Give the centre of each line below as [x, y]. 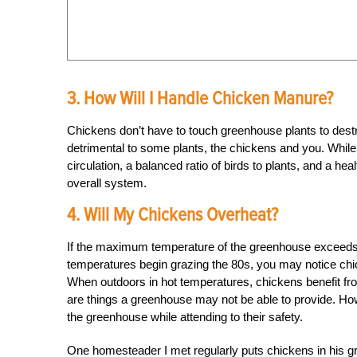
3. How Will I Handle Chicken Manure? [200, 98]
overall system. [107, 183]
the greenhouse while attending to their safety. [185, 317]
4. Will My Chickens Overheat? [173, 215]
